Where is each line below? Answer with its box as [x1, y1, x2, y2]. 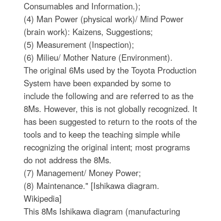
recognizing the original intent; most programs [23, 141, 190, 153]
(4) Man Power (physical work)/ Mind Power [23, 13, 184, 25]
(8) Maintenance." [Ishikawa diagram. [23, 180, 159, 191]
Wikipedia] [23, 192, 62, 204]
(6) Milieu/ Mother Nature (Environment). [23, 51, 173, 63]
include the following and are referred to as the [23, 90, 193, 102]
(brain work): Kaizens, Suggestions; [23, 26, 153, 37]
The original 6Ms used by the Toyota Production [23, 64, 196, 76]
